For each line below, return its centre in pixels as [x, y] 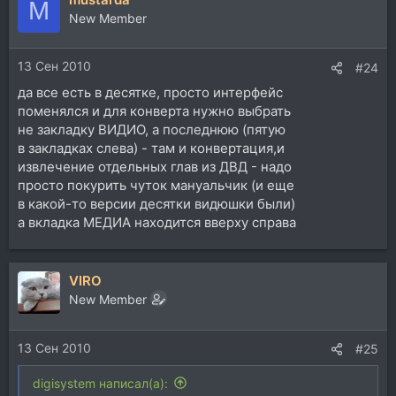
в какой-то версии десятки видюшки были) [156, 204]
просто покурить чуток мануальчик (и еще [156, 186]
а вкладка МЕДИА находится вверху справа [157, 223]
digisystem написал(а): [100, 383]
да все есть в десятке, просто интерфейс [150, 93]
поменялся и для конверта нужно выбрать [154, 111]
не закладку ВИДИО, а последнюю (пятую [152, 130]
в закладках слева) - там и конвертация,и [151, 148]
